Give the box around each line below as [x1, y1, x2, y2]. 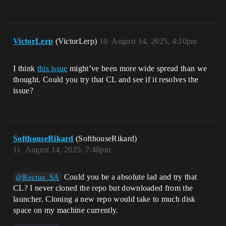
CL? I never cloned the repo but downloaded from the [13, 183, 193, 192]
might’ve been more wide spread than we [67, 64, 207, 73]
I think [13, 64, 37, 73]
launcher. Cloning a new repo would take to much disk [13, 194, 196, 203]
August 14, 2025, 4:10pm [111, 36, 197, 45]
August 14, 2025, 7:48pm [25, 145, 111, 154]
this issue [37, 64, 68, 73]
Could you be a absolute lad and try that [62, 172, 197, 181]
